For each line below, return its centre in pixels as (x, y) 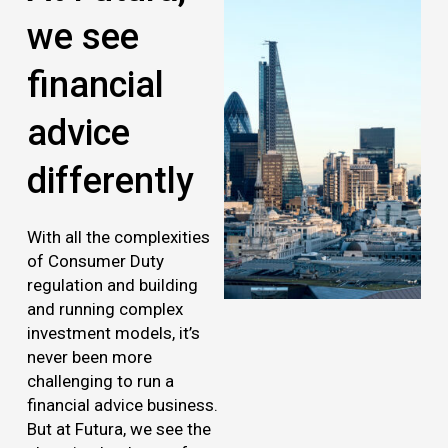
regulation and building (112, 284)
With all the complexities (118, 236)
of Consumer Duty (95, 260)
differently (110, 180)
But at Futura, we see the (118, 428)
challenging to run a (100, 380)
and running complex (104, 308)
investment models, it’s (113, 332)
